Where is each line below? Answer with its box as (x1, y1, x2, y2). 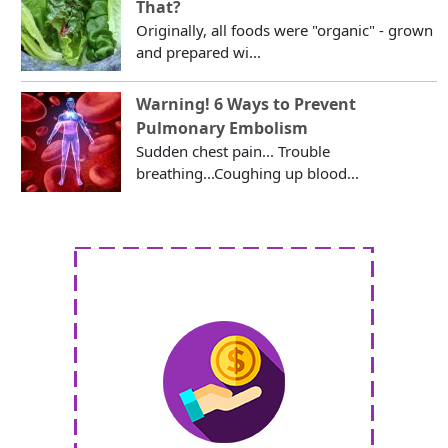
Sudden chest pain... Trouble (136, 140, 331, 161)
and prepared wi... (136, 41, 262, 62)
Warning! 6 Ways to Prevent (136, 92, 357, 115)
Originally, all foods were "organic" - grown (136, 19, 434, 40)
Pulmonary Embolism (136, 116, 309, 139)
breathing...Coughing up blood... (136, 162, 360, 183)
